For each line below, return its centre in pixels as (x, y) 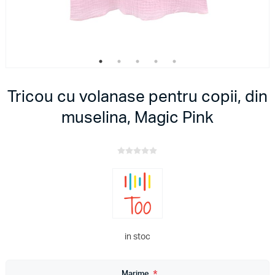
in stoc (137, 237)
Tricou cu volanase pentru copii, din (137, 97)
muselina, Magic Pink (137, 118)
